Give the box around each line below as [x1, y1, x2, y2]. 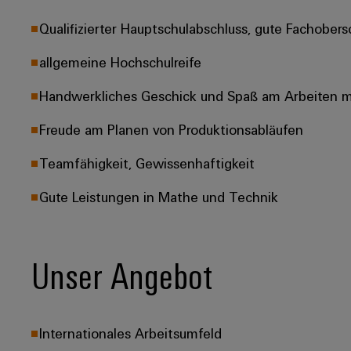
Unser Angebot [31, 251, 212, 298]
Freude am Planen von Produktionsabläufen [39, 120, 303, 138]
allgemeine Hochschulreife [39, 52, 201, 71]
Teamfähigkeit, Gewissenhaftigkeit [39, 154, 255, 172]
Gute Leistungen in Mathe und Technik [39, 187, 278, 205]
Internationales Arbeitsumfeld [39, 324, 222, 342]
